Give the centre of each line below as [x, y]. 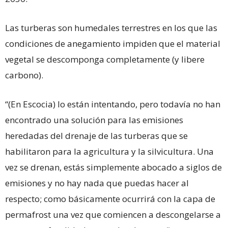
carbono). [24, 75]
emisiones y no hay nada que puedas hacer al [97, 183]
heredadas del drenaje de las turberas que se [96, 135]
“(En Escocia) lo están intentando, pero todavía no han [113, 104]
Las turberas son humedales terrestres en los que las [111, 27]
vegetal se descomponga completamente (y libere [105, 59]
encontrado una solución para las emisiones [94, 120]
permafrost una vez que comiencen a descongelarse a [113, 214]
